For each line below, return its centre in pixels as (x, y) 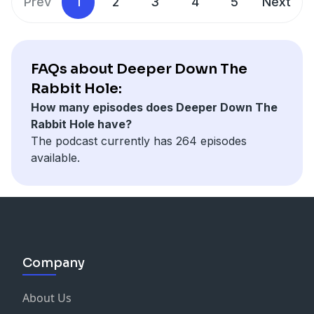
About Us (47, 298)
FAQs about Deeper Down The (139, 69)
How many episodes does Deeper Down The (154, 107)
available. (55, 157)
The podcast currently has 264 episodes (139, 141)
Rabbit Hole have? (81, 124)
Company (54, 262)
